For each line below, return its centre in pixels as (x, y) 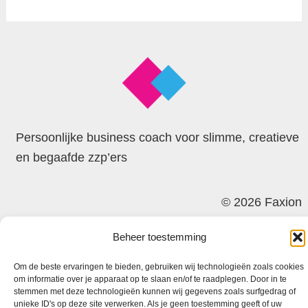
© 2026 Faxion (262, 202)
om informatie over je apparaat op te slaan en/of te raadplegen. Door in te (150, 279)
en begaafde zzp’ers (71, 157)
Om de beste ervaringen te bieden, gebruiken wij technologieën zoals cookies (159, 267)
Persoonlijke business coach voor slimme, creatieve (157, 137)
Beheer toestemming (159, 237)
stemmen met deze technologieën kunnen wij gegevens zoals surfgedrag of (155, 291)
